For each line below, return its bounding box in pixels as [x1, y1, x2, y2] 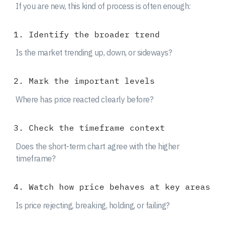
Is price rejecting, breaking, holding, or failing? [16, 200, 169, 210]
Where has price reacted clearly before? [16, 94, 153, 105]
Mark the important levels [28, 76, 155, 86]
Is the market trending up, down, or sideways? [16, 47, 172, 58]
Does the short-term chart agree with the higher [16, 141, 180, 152]
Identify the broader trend [28, 29, 160, 39]
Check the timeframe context [28, 123, 165, 133]
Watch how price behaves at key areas [28, 182, 210, 192]
